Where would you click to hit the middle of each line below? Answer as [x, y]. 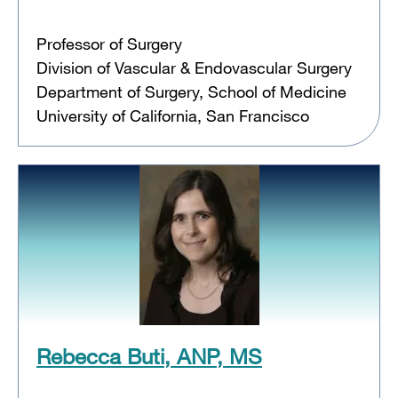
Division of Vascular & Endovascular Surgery [194, 67]
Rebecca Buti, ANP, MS [149, 355]
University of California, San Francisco [173, 115]
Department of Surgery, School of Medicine [191, 91]
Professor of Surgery [109, 43]
